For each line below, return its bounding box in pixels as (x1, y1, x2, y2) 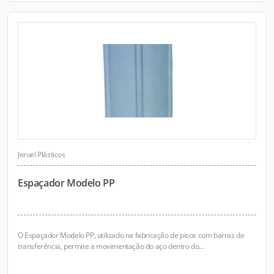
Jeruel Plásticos (18, 149, 65, 160)
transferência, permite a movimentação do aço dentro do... (18, 241, 204, 251)
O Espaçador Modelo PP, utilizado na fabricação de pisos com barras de (18, 230, 245, 240)
